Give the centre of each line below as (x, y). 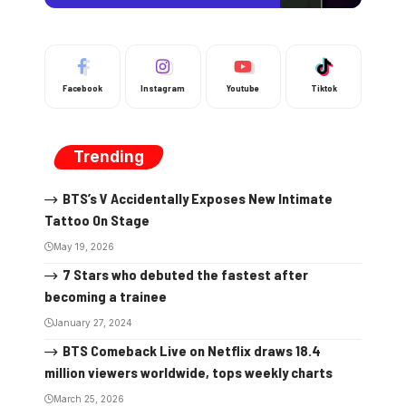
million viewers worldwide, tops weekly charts (188, 372)
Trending (109, 157)
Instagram (163, 88)
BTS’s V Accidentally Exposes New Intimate (197, 198)
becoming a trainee (106, 295)
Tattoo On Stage (97, 220)
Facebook (82, 88)
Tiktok (324, 88)
